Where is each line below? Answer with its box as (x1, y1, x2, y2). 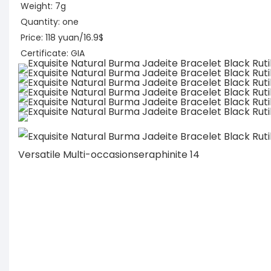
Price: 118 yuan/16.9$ (21, 31, 103, 44)
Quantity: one (21, 16, 79, 28)
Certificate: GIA (21, 47, 85, 60)
